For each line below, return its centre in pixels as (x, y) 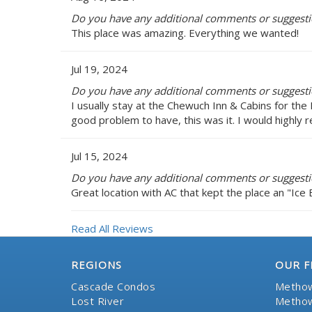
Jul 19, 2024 (99, 69)
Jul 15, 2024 (99, 156)
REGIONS (96, 264)
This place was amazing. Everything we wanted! (185, 32)
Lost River (97, 301)
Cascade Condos (113, 286)
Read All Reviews (112, 228)
